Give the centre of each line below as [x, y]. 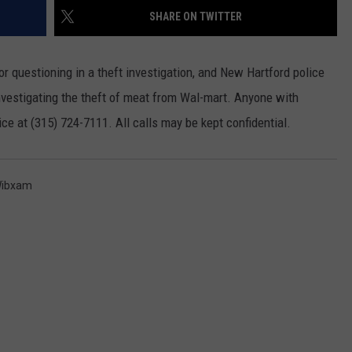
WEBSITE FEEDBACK [184, 32]
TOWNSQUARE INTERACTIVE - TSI [216, 150]
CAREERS [159, 111]
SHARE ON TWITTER [196, 17]
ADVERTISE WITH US [186, 71]
